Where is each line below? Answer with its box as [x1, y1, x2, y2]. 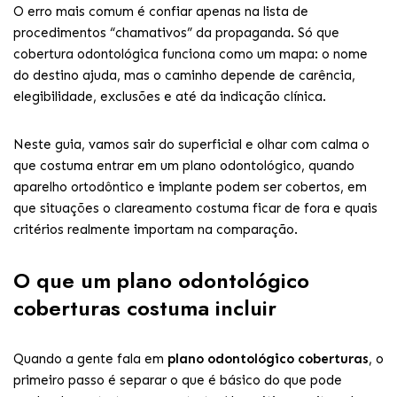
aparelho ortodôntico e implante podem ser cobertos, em [13, 179, 367, 195]
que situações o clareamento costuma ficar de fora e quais [13, 200, 378, 216]
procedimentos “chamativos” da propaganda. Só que [13, 25, 339, 41]
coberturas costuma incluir [13, 292, 276, 323]
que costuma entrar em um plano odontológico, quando [13, 158, 354, 174]
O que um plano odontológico [13, 265, 309, 296]
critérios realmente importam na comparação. [13, 222, 298, 237]
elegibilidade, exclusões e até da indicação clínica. [13, 89, 326, 105]
